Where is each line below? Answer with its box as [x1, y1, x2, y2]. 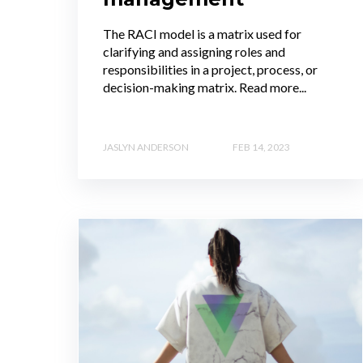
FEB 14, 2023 [233, 140, 290, 153]
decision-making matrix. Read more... [103, 79, 306, 96]
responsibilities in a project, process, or [103, 62, 318, 78]
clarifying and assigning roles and [103, 44, 285, 60]
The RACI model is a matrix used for [103, 26, 301, 42]
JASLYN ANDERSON [103, 140, 189, 153]
